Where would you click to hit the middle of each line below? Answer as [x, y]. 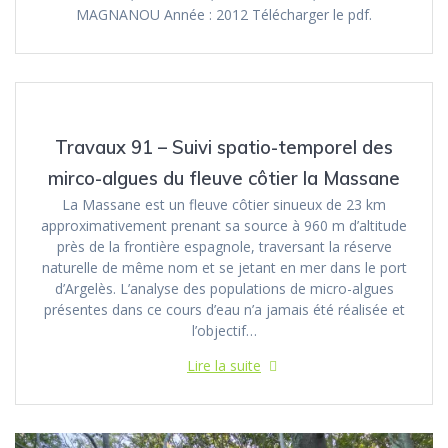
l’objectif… [224, 331]
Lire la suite [224, 366]
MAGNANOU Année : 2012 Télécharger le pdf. [224, 15]
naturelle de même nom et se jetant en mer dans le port [224, 268]
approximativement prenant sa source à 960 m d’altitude [224, 226]
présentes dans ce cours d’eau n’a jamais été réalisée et [224, 310]
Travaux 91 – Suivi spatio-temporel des [224, 148]
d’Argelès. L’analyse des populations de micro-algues [224, 289]
